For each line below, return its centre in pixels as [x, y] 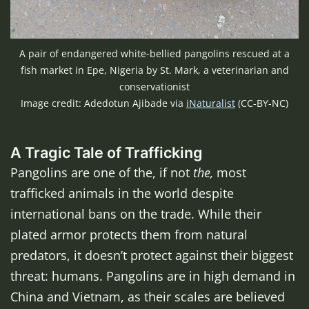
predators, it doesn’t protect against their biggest [152, 255]
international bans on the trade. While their [136, 213]
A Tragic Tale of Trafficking [107, 152]
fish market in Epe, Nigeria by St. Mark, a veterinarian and [154, 70]
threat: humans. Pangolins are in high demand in [153, 276]
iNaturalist [211, 103]
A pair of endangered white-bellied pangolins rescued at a [154, 53]
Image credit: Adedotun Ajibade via [103, 103]
